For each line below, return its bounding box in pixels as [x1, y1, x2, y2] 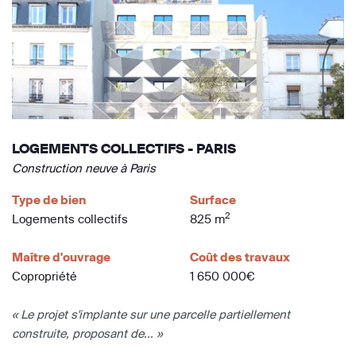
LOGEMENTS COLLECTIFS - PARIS [12, 140, 236, 157]
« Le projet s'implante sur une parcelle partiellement [12, 306, 290, 322]
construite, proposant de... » [12, 325, 162, 341]
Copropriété [12, 268, 77, 284]
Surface [190, 192, 236, 207]
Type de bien [12, 192, 86, 207]
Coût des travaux [190, 249, 290, 265]
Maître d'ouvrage [12, 249, 110, 265]
